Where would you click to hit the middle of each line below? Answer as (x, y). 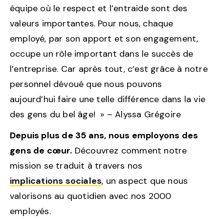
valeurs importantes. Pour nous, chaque (92, 23)
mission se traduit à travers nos (76, 165)
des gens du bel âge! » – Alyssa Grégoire (96, 114)
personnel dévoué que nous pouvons (86, 84)
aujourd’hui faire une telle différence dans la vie (108, 99)
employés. (30, 211)
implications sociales (56, 181)
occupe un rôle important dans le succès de (102, 54)
